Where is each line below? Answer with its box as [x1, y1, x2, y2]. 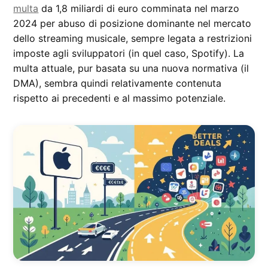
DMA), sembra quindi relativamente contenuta [13, 77, 222, 89]
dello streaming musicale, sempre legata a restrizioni [13, 32, 252, 44]
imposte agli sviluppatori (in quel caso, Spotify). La [13, 47, 245, 59]
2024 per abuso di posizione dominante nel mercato [13, 17, 252, 29]
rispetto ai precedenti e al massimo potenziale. [13, 92, 226, 104]
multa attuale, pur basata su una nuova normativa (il [13, 62, 249, 74]
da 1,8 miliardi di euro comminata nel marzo [38, 2, 240, 14]
